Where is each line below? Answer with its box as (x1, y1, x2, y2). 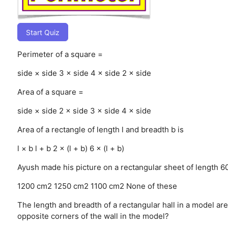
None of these (126, 181, 177, 191)
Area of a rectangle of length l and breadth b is (17, 124, 184, 134)
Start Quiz (25, 27, 60, 37)
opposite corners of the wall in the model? (17, 211, 169, 221)
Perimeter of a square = (17, 49, 103, 59)
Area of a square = (17, 87, 83, 97)
